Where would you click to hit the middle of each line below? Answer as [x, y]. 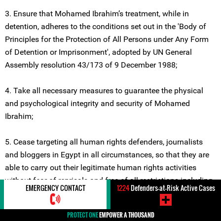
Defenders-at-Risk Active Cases [172, 188]
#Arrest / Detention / [156, 211]
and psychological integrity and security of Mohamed [97, 103]
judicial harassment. [40, 193]
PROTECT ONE [82, 215]
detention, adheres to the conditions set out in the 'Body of [106, 26]
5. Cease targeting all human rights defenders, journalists [104, 142]
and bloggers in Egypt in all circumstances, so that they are [107, 155]
